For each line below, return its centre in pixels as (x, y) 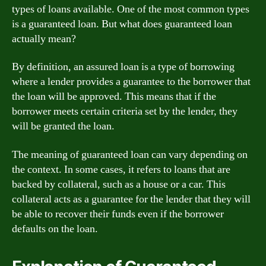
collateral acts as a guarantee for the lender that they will (131, 199)
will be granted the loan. (63, 126)
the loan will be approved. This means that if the (114, 96)
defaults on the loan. (55, 229)
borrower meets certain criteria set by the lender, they (125, 111)
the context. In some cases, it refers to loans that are (121, 169)
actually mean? (44, 39)
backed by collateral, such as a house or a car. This (119, 184)
